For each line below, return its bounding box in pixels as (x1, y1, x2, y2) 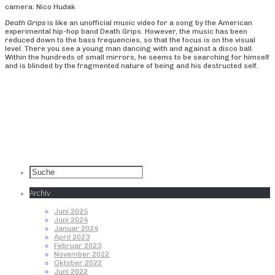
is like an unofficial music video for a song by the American (45, 18, 252, 27)
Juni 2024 (54, 215, 88, 225)
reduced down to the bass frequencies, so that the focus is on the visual (5, 36, 255, 44)
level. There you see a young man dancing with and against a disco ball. (5, 44, 254, 53)
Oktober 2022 (54, 258, 102, 268)
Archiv (29, 187, 50, 199)
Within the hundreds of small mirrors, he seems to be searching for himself (5, 53, 269, 61)
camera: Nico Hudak (5, 2, 76, 11)
